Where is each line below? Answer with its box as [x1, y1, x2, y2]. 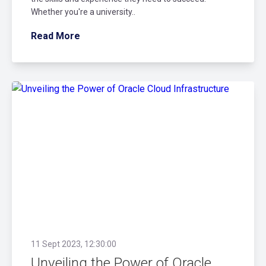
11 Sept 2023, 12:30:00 [31, 239, 116, 249]
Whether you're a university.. [31, 7, 135, 17]
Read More [31, 30, 80, 42]
